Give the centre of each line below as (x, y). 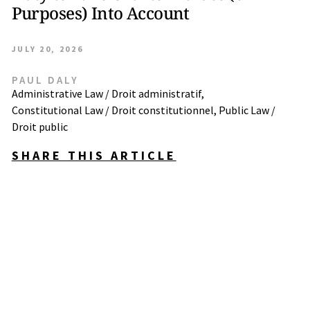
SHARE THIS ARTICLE (94, 155)
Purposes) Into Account (100, 13)
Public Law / (247, 110)
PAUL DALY (45, 80)
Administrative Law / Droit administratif (106, 93)
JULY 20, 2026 (47, 49)
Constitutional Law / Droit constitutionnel (112, 110)
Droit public (39, 127)
